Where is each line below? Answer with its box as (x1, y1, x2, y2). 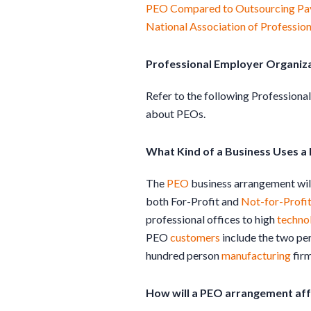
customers (170, 230, 220, 244)
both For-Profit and (146, 194, 241, 208)
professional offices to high (146, 212, 277, 226)
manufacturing (221, 248, 291, 262)
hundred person (146, 248, 221, 262)
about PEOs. (146, 106, 205, 120)
